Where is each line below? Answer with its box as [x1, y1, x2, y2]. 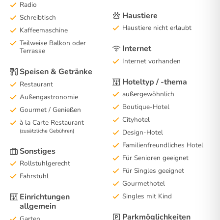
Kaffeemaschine [20, 26, 68, 35]
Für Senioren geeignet [122, 153, 189, 163]
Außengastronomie [20, 92, 78, 102]
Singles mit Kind [122, 192, 172, 201]
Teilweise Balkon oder [20, 38, 86, 48]
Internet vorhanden [122, 56, 181, 66]
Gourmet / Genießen [20, 105, 81, 114]
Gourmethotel [122, 179, 165, 188]
